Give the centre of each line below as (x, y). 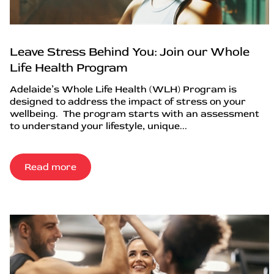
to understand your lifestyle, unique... (98, 126)
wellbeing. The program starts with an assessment (135, 113)
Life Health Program (69, 67)
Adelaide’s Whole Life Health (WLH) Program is (123, 89)
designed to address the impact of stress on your (128, 101)
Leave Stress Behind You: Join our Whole (130, 51)
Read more (50, 167)
